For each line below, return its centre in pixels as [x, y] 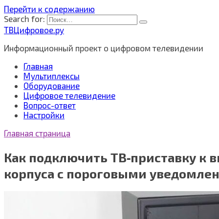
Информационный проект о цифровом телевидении [104, 48]
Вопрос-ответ [50, 105]
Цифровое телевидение [69, 95]
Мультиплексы [52, 76]
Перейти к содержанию [49, 9]
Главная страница [37, 133]
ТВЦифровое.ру [34, 30]
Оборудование [52, 86]
